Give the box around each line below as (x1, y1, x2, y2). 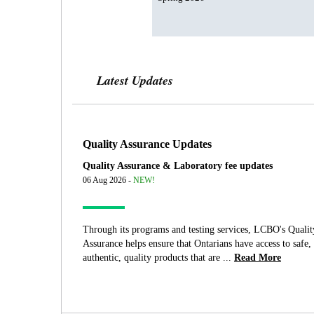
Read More (234, 252, 281, 264)
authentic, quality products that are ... (83, 252, 231, 264)
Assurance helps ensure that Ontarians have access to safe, (83, 238, 311, 250)
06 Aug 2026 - (83, 175, 133, 186)
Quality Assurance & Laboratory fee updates (83, 161, 273, 172)
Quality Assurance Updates (83, 137, 212, 151)
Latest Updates (97, 71, 173, 90)
